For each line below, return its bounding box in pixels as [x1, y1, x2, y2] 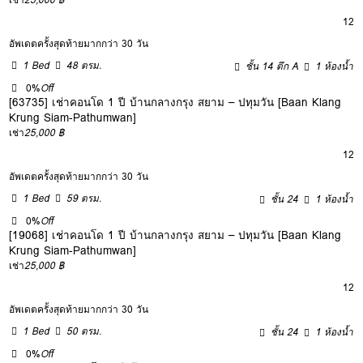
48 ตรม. [66, 57, 102, 73]
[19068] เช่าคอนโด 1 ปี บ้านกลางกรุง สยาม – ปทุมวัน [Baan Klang [9, 225, 342, 244]
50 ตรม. [66, 322, 102, 339]
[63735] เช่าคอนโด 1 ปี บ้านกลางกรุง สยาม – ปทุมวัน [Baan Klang [9, 92, 342, 111]
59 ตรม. [66, 190, 102, 206]
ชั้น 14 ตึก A [246, 58, 299, 74]
